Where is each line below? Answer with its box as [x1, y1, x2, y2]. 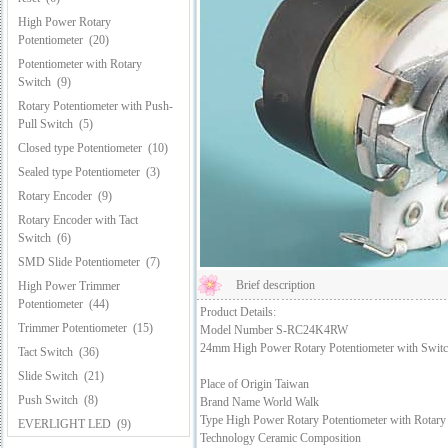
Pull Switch [18, 117, 73, 131]
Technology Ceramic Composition [200, 431, 361, 445]
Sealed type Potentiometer [18, 165, 140, 179]
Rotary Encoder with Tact [18, 213, 138, 227]
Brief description [236, 278, 315, 292]
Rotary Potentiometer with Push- [18, 99, 173, 113]
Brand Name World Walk [200, 395, 319, 409]
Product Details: [200, 305, 276, 319]
